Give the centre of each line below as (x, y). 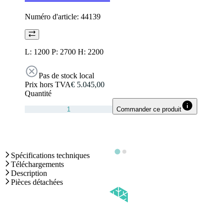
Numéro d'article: (53, 16)
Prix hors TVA (48, 84)
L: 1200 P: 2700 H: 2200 (64, 52)
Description (29, 173)
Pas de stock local (66, 75)
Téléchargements (37, 164)
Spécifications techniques (50, 155)
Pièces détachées (37, 182)
